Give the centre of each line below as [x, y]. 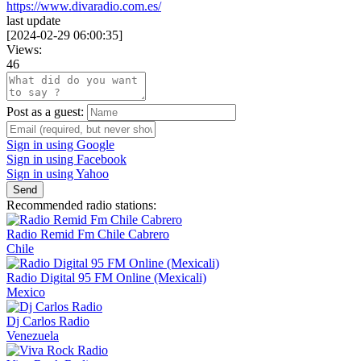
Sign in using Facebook [66, 160]
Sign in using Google [60, 145]
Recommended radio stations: [81, 205]
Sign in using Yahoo [58, 174]
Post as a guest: [45, 112]
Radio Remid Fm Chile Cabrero [88, 234]
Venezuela [33, 336]
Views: [24, 50]
